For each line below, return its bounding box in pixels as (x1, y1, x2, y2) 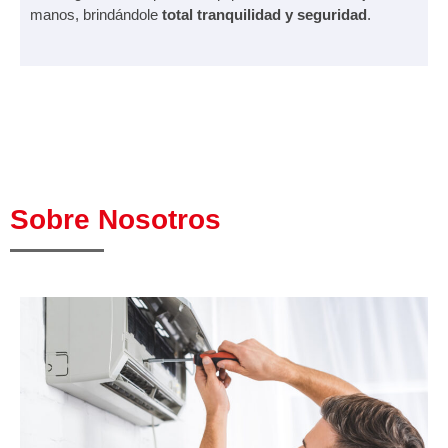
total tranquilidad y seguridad (162, 5, 367, 23)
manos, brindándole (30, 5, 162, 23)
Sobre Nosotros (10, 203, 221, 235)
